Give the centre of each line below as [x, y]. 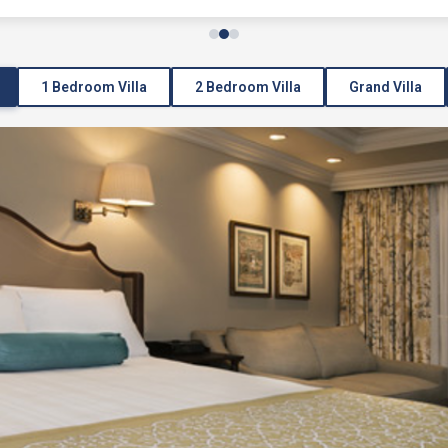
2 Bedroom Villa [248, 86]
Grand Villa [385, 86]
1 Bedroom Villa [94, 86]
